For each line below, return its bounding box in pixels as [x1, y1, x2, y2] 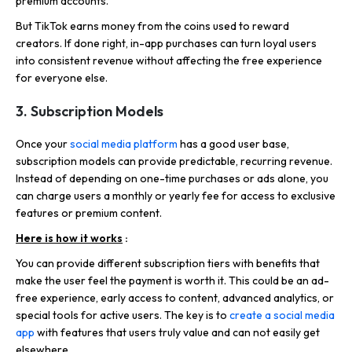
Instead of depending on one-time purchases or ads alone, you [16, 170, 328, 185]
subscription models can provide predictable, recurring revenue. [16, 153, 332, 168]
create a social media [229, 307, 335, 322]
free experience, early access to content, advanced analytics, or [16, 290, 334, 305]
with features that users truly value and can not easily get [35, 324, 320, 339]
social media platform [70, 136, 178, 151]
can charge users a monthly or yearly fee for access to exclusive [16, 188, 335, 203]
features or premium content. [16, 205, 162, 220]
